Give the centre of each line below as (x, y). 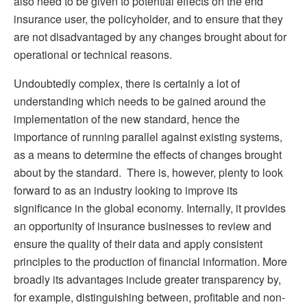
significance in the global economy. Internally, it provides (150, 208)
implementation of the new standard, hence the (127, 119)
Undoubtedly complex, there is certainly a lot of (127, 83)
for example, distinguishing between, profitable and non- (149, 297)
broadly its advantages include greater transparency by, (147, 279)
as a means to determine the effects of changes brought (148, 154)
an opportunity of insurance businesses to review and (143, 225)
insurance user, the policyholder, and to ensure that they (148, 19)
